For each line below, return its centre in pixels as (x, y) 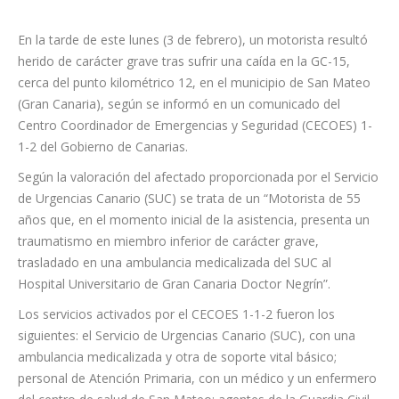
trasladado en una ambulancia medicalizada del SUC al (175, 306)
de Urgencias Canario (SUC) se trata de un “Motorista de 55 (189, 242)
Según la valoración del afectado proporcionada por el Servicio (198, 220)
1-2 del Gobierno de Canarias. (103, 190)
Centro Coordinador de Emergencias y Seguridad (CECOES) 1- (195, 169)
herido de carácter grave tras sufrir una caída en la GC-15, (184, 105)
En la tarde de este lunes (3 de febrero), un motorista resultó (193, 83)
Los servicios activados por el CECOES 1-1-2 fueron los (176, 358)
